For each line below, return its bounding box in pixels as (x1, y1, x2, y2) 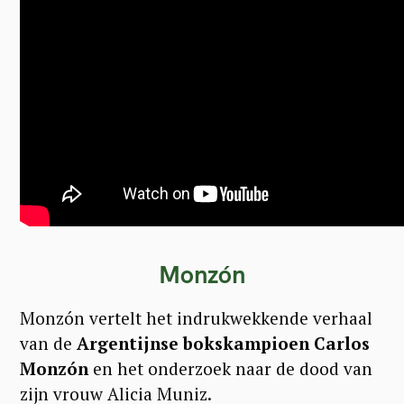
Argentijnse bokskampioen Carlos (77, 332, 370, 355)
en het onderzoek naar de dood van (88, 357, 372, 381)
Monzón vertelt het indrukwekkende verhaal (20, 307, 372, 330)
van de (20, 332, 77, 355)
